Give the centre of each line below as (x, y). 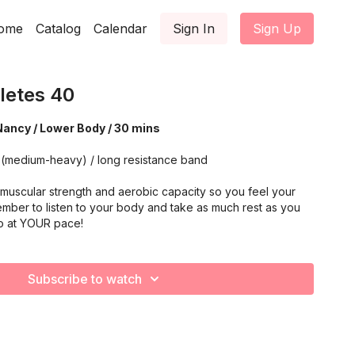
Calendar (120, 29)
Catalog (58, 29)
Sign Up (277, 29)
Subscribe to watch (85, 279)
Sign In (194, 29)
